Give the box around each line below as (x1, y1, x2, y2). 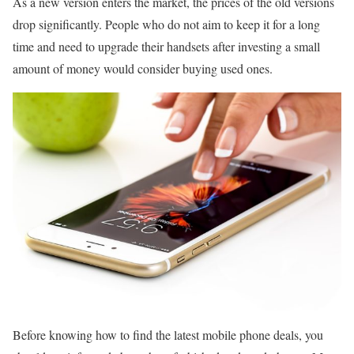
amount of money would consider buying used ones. (13, 60, 273, 77)
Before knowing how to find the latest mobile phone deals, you (13, 326, 323, 344)
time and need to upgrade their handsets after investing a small (13, 38, 320, 55)
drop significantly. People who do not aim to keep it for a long (13, 16, 320, 32)
